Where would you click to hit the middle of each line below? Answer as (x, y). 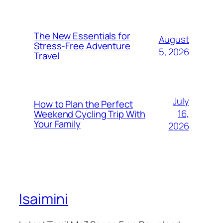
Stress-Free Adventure (82, 46)
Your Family (57, 124)
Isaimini (44, 199)
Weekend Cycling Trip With (90, 114)
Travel (47, 56)
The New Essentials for (82, 36)
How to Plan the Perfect (83, 104)
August (174, 39)
